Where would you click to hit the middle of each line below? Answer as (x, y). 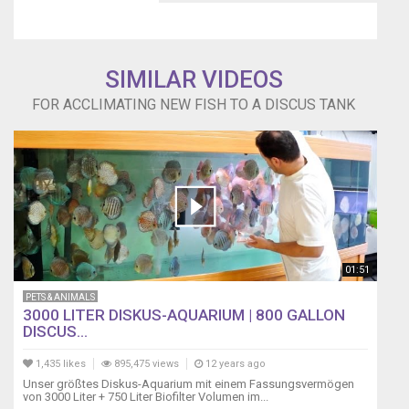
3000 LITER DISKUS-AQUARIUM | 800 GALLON (184, 315)
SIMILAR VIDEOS (194, 80)
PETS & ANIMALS (60, 298)
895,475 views (145, 364)
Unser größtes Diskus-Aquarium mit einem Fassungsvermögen (189, 384)
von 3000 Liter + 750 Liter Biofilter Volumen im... (146, 397)
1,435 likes (59, 364)
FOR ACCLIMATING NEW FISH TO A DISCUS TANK (194, 105)
